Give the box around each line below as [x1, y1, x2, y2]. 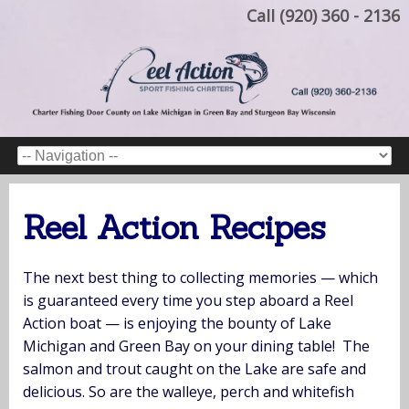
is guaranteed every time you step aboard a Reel [23, 289, 353, 310]
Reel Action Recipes [23, 205, 326, 248]
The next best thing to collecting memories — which [23, 267, 378, 288]
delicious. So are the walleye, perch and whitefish [23, 381, 354, 402]
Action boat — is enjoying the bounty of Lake [23, 312, 331, 333]
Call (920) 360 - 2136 [246, 5, 400, 26]
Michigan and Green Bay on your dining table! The [23, 335, 370, 356]
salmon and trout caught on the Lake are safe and [23, 358, 366, 379]
